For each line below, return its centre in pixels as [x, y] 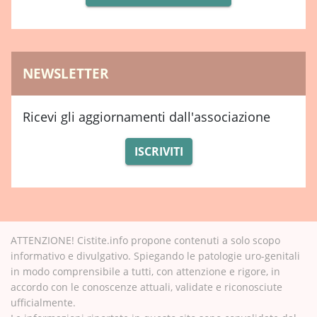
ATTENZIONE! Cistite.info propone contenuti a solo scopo [145, 240]
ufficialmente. [43, 302]
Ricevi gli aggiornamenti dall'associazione [146, 116]
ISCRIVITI [158, 151]
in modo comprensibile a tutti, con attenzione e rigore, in [145, 271]
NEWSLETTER [66, 73]
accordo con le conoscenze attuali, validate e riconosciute [146, 287]
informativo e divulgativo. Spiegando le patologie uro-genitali [155, 255]
